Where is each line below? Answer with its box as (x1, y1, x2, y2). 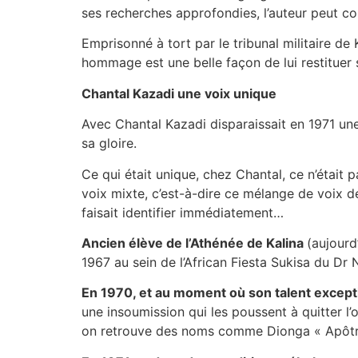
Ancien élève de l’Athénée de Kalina (82, 234, 307, 251)
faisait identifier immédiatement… (82, 204, 284, 221)
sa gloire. (82, 135, 137, 152)
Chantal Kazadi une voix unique (82, 85, 276, 101)
